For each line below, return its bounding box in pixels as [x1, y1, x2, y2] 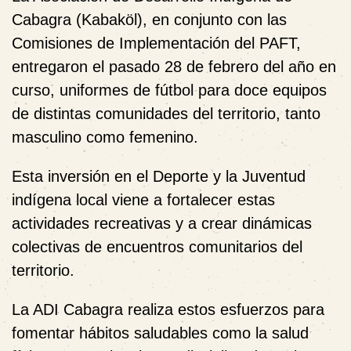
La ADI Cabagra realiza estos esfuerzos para [12, 300, 324, 318]
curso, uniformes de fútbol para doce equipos [12, 81, 327, 99]
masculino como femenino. [12, 128, 198, 146]
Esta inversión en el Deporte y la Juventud [12, 167, 306, 185]
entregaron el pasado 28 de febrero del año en [12, 57, 336, 75]
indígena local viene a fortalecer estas [12, 190, 275, 208]
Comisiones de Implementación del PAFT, [12, 34, 301, 52]
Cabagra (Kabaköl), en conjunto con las [12, 10, 287, 28]
